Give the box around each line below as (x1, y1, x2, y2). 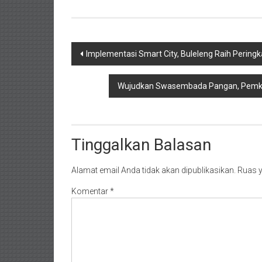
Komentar (71, 187, 110, 196)
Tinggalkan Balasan (71, 135, 211, 154)
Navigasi (71, 42, 132, 61)
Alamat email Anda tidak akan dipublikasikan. (71, 166, 236, 175)
